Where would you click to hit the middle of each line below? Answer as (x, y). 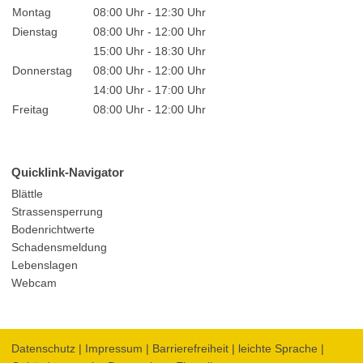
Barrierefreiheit (190, 348)
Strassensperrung (57, 212)
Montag (31, 13)
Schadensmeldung (59, 248)
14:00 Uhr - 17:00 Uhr (149, 91)
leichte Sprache (278, 348)
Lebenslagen (44, 266)
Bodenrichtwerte (53, 230)
